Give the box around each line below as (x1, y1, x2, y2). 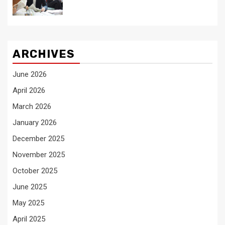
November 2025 (13, 150, 65, 159)
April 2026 (13, 85, 45, 95)
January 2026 (13, 118, 57, 127)
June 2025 (13, 182, 47, 191)
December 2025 (13, 134, 64, 143)
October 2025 (13, 166, 57, 175)
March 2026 (13, 101, 51, 111)
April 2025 (13, 214, 45, 223)
